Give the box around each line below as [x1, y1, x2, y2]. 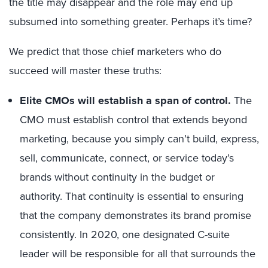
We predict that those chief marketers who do [9, 44, 221, 59]
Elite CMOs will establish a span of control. [20, 93, 231, 108]
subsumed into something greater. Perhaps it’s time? [9, 14, 252, 29]
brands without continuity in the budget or [20, 169, 215, 185]
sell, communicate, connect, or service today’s [20, 150, 234, 166]
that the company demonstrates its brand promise [20, 208, 251, 223]
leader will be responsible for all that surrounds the [20, 246, 255, 261]
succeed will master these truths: [9, 63, 162, 78]
